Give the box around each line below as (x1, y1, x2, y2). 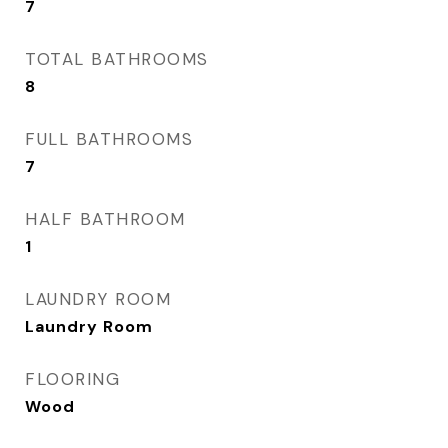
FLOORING (25, 368, 120, 390)
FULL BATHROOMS (25, 128, 193, 150)
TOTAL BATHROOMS (25, 48, 209, 70)
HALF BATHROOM (25, 208, 186, 230)
